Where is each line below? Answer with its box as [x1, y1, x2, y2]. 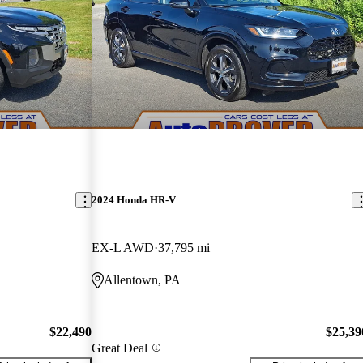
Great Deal [92, 340, 148, 355]
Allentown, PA [104, 273, 181, 288]
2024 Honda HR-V [92, 194, 177, 207]
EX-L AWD [92, 241, 155, 255]
